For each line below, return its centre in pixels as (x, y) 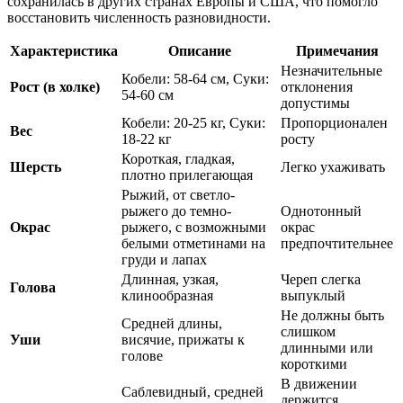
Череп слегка (321, 280)
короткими (314, 364)
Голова (33, 288)
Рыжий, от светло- (178, 195)
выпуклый (313, 296)
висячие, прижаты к (183, 340)
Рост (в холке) (55, 87)
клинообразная (167, 296)
